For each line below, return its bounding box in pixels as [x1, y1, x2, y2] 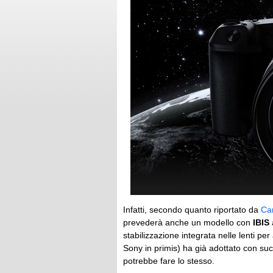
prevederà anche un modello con [123, 218, 253, 227]
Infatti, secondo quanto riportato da [123, 205, 261, 214]
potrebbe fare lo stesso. [123, 256, 214, 266]
